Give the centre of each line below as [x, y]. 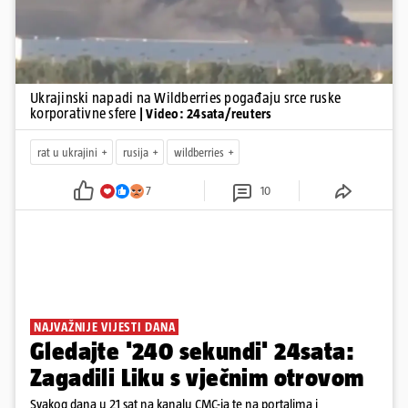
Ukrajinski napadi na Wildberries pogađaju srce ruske [185, 98]
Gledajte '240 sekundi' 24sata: [192, 352]
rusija [136, 152]
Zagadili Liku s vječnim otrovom [197, 378]
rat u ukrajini [67, 152]
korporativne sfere [85, 114]
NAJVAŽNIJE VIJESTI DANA [105, 327]
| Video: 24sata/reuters [205, 114]
